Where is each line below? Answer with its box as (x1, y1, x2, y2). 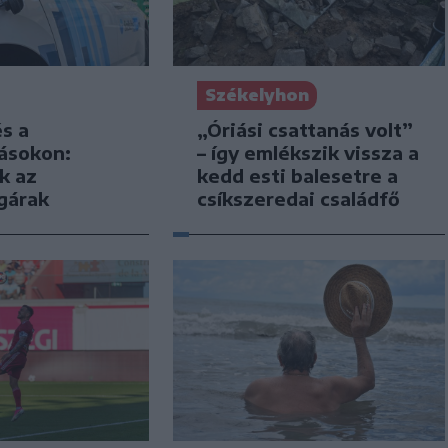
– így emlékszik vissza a (196, 140, 419, 164)
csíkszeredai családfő (196, 186, 400, 210)
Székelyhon (204, 84, 309, 105)
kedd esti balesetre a (196, 163, 398, 187)
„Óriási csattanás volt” (196, 117, 413, 141)
